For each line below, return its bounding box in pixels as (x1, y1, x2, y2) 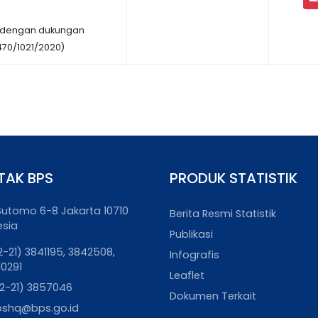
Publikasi (170, 227, 213, 241)
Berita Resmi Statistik (170, 207, 276, 221)
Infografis (170, 248, 219, 262)
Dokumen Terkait (170, 289, 256, 303)
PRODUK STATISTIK (170, 168, 297, 188)
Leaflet (170, 268, 204, 283)
